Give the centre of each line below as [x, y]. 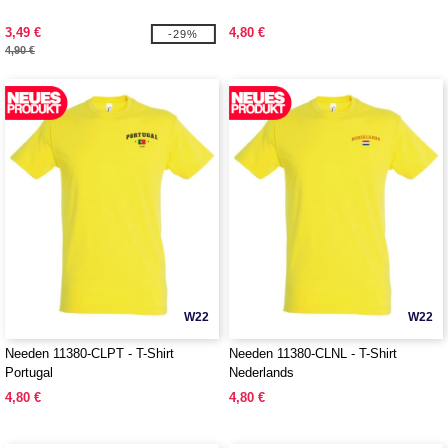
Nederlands [261, 372]
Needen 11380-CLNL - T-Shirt [313, 353]
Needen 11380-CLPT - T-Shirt [89, 353]
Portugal [29, 372]
